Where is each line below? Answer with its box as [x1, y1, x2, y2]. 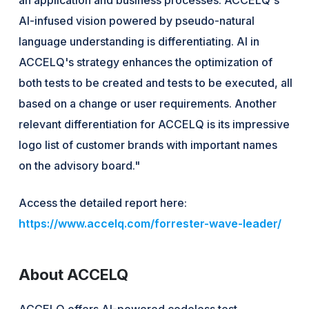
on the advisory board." [19, 158, 141, 172]
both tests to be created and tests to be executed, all [19, 75, 293, 90]
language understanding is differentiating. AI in [19, 34, 260, 48]
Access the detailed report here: [19, 195, 188, 210]
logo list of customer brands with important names [19, 137, 278, 152]
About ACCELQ [19, 265, 129, 283]
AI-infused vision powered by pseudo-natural [19, 13, 255, 28]
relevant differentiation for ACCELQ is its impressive [19, 117, 290, 131]
